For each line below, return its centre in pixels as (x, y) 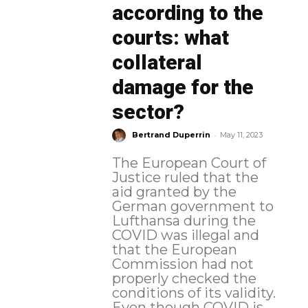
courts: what (170, 37)
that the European (174, 249)
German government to (192, 206)
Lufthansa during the (184, 220)
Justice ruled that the (185, 177)
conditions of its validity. (194, 293)
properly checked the (184, 278)
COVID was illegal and (185, 235)
